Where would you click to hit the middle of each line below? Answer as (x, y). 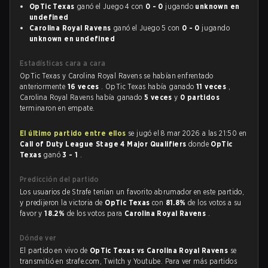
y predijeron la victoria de (63, 202)
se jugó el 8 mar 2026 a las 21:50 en (186, 133)
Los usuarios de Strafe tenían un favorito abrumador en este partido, (132, 192)
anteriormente (44, 86)
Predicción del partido (60, 179)
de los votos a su (215, 202)
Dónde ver (38, 238)
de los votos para (95, 213)
